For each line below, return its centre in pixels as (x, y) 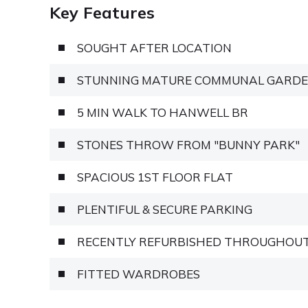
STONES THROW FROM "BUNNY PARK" (188, 144)
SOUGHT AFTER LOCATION (154, 47)
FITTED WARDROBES (139, 274)
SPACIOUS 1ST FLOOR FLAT (155, 177)
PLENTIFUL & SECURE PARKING (165, 209)
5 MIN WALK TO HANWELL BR (163, 112)
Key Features (102, 12)
